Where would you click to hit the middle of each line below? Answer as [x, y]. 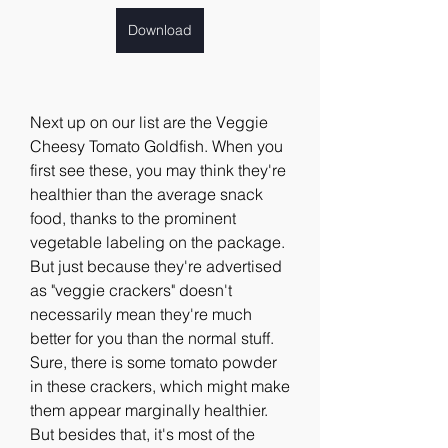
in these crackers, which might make [160, 386]
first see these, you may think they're [158, 170]
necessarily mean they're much [141, 314]
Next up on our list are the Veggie [149, 122]
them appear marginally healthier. [149, 410]
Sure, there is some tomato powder [153, 362]
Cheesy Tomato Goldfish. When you [156, 146]
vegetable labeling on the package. [157, 242]
